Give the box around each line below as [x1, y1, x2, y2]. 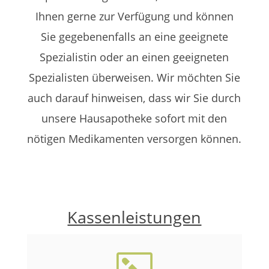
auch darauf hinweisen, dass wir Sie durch [28, 91, 241, 105]
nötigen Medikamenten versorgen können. [27, 131, 242, 146]
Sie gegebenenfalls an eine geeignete [40, 29, 228, 44]
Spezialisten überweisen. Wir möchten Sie [28, 70, 240, 85]
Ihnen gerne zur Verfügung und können [35, 9, 234, 23]
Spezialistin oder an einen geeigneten [40, 50, 229, 64]
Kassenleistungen [67, 206, 202, 228]
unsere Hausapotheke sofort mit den [41, 111, 228, 125]
